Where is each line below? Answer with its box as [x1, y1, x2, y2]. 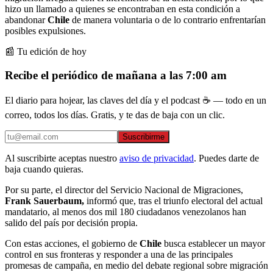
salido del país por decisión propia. [5, 218, 138, 229]
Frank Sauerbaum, [5, 196, 84, 207]
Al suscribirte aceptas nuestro [5, 153, 117, 164]
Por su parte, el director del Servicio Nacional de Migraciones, [5, 185, 243, 196]
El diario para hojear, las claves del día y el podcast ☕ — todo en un [5, 95, 266, 106]
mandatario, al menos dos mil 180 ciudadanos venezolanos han [5, 207, 246, 218]
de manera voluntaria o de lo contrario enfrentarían [69, 14, 266, 25]
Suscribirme [122, 132, 165, 142]
